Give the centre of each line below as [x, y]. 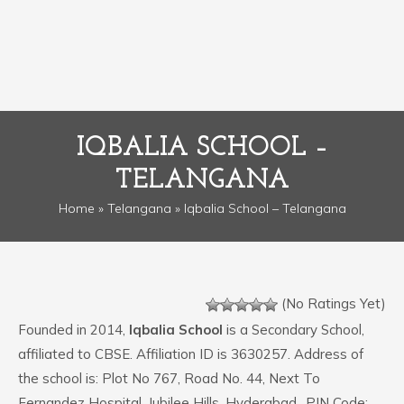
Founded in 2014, [73, 330]
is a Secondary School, [294, 330]
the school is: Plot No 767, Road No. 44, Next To [169, 378]
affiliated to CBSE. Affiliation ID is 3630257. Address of [191, 354]
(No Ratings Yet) [332, 303]
